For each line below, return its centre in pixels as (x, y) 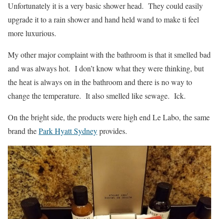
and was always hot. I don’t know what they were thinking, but (106, 68)
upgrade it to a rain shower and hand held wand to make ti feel (103, 20)
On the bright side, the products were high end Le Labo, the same (109, 117)
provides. (112, 131)
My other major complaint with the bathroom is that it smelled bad (109, 55)
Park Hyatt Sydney (68, 131)
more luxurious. (32, 33)
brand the (23, 131)
